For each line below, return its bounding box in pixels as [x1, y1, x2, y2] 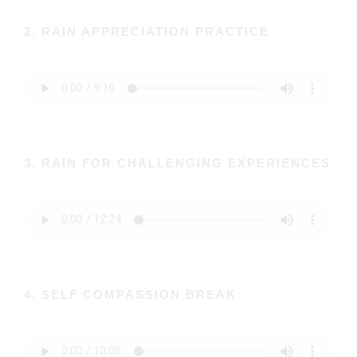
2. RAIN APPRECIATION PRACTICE [24, 24, 269, 38]
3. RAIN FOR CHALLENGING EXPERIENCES [24, 155, 331, 170]
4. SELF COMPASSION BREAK [24, 287, 237, 301]
